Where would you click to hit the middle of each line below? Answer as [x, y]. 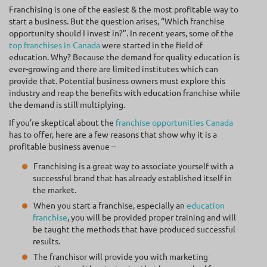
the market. [55, 190]
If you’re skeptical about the [62, 122]
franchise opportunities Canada [174, 122]
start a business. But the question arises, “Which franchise [117, 21]
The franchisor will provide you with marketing [121, 256]
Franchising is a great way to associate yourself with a [133, 166]
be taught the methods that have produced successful [134, 229]
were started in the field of [151, 45]
